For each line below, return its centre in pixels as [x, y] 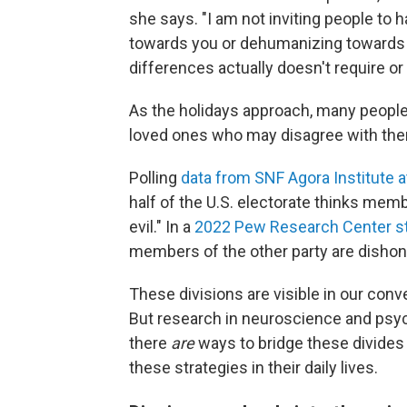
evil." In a [162, 227]
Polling [155, 178]
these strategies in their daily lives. [253, 367]
